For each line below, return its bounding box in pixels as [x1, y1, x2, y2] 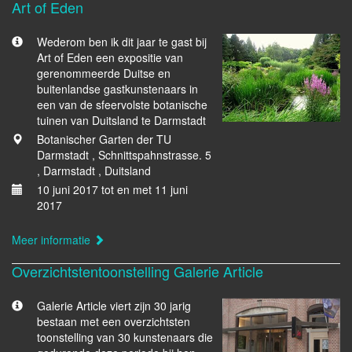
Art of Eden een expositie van [37, 49, 183, 65]
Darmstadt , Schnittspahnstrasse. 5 [37, 147, 211, 163]
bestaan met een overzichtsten [37, 313, 190, 329]
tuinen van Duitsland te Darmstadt [37, 112, 206, 128]
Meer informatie [12, 232, 93, 247]
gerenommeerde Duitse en [37, 65, 170, 81]
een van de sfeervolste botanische [37, 97, 207, 112]
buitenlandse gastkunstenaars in [37, 81, 198, 97]
